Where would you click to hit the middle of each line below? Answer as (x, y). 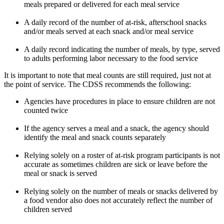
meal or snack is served (60, 173)
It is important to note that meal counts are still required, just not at (107, 75)
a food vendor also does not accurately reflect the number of (118, 200)
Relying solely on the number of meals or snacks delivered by (121, 191)
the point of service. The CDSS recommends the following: (97, 84)
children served (48, 209)
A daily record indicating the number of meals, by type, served (122, 49)
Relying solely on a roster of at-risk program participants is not (122, 155)
